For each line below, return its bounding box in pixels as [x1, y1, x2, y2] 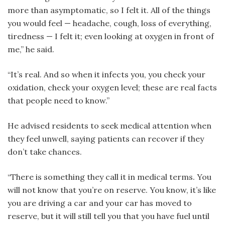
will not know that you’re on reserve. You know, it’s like [8, 184, 216, 195]
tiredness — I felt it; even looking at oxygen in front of [8, 31, 214, 41]
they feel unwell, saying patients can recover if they [8, 133, 204, 144]
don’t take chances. [8, 146, 82, 157]
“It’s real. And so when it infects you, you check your [8, 69, 205, 79]
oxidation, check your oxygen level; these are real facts [8, 82, 217, 92]
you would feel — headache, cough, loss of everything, [8, 18, 211, 28]
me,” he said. [8, 44, 54, 54]
